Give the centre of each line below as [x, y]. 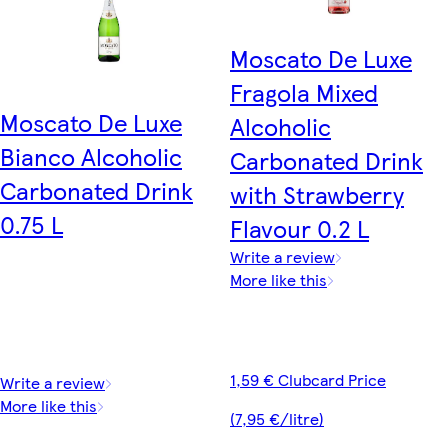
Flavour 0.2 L [299, 227]
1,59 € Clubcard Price [308, 379]
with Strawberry [317, 193]
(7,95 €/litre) [277, 418]
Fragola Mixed [304, 91]
